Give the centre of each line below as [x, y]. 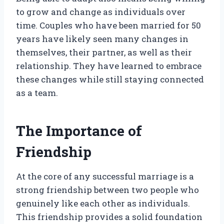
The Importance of [79, 131]
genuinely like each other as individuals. [103, 203]
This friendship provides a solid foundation [109, 217]
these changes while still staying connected [110, 79]
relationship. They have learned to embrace [109, 66]
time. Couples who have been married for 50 [108, 25]
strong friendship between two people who [107, 190]
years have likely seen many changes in [102, 39]
